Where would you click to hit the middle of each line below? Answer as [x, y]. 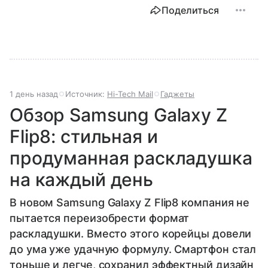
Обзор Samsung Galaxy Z [118, 115]
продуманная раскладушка [131, 158]
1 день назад [34, 94]
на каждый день [81, 180]
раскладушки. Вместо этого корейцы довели [131, 234]
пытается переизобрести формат [100, 218]
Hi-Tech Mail [130, 94]
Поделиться [190, 10]
